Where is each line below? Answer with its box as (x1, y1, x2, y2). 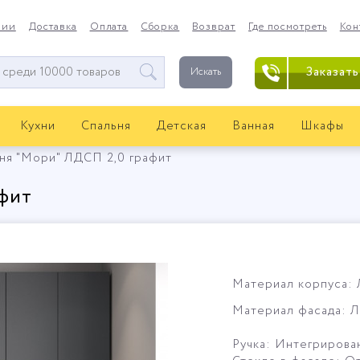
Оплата (89, 19, 129, 35)
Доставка (28, 19, 77, 35)
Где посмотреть (248, 19, 327, 35)
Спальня (80, 117, 131, 135)
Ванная (232, 117, 276, 135)
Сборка (141, 19, 180, 35)
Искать (190, 64, 221, 80)
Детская (156, 117, 207, 135)
